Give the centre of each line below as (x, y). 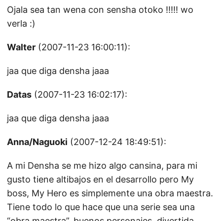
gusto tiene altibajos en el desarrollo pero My (100, 179)
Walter (21, 47)
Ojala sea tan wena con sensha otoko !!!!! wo (100, 10)
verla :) (21, 23)
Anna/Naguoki (37, 142)
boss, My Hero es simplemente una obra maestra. (110, 193)
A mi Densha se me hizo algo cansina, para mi (102, 166)
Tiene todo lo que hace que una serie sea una (101, 207)
